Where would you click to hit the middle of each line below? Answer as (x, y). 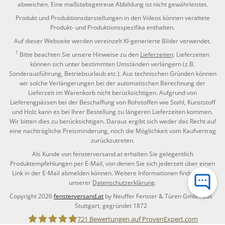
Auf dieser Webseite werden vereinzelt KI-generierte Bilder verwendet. (113, 41)
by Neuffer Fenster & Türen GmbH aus (158, 196)
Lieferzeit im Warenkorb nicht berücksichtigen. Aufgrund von (113, 92)
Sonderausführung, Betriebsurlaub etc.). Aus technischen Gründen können (113, 73)
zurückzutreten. (113, 140)
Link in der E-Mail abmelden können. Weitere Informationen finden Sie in (113, 173)
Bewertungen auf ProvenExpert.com (143, 219)
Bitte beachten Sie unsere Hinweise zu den (79, 54)
